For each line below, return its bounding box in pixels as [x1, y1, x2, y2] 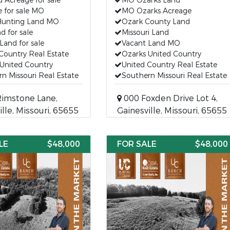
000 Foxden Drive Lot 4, [121, 93, 218, 104]
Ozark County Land [121, 17, 190, 27]
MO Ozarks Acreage [121, 6, 191, 16]
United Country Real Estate [121, 60, 217, 70]
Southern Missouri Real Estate [121, 71, 227, 81]
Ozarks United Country [121, 49, 201, 59]
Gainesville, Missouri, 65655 [117, 105, 227, 116]
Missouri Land [121, 28, 169, 37]
